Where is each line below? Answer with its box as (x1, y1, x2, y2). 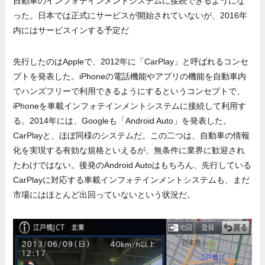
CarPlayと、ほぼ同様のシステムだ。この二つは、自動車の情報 (13, 130, 250, 140)
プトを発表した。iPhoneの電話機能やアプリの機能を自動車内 (13, 71, 247, 81)
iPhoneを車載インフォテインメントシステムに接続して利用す (13, 101, 247, 111)
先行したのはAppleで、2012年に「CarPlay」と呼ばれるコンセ (13, 56, 249, 66)
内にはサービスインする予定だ (13, 25, 130, 35)
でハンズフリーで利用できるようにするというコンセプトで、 (13, 86, 245, 96)
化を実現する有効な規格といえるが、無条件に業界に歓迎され (13, 145, 245, 155)
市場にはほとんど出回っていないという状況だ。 (13, 189, 196, 199)
